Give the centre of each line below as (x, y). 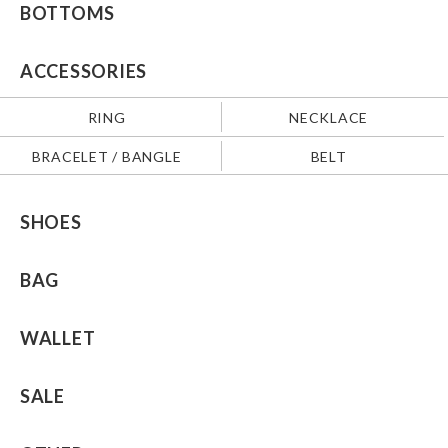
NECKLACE (329, 117)
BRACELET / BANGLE (106, 156)
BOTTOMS (67, 13)
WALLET (57, 338)
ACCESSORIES (83, 71)
